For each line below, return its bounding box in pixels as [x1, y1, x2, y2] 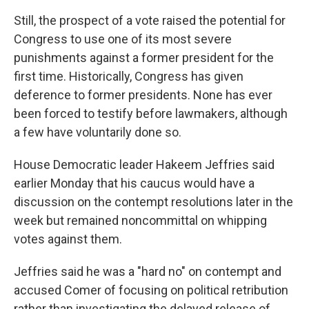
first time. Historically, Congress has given [14, 69, 243, 83]
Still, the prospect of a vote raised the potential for [14, 13, 286, 28]
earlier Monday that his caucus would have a [14, 176, 255, 190]
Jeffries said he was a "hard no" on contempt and [14, 264, 281, 279]
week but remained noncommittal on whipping [14, 213, 267, 228]
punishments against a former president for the [14, 50, 274, 65]
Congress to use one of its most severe [14, 32, 232, 46]
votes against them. [14, 232, 122, 246]
